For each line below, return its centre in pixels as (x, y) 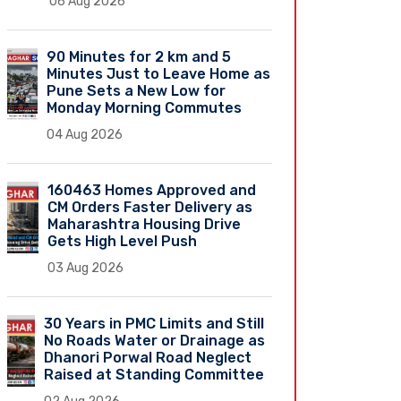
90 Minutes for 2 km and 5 (139, 56)
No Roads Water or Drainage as (155, 340)
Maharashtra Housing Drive (145, 224)
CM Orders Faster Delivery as (150, 207)
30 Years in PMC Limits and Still (154, 323)
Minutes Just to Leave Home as (159, 73)
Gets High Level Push (123, 241)
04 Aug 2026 (85, 134)
